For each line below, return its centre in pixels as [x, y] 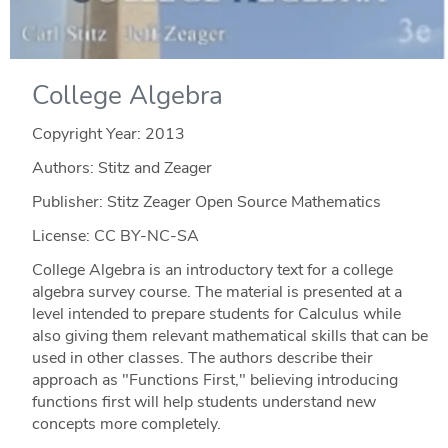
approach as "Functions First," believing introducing [214, 379]
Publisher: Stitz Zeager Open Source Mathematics [206, 201]
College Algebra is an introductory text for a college [212, 269]
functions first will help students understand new [203, 401]
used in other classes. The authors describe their [202, 357]
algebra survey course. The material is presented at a [216, 291]
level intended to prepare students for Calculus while [216, 313]
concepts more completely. [126, 423]
